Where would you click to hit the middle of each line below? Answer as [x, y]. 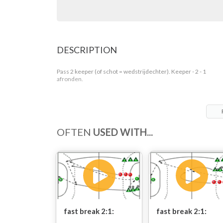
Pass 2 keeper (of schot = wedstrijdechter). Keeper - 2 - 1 [131, 71]
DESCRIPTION [87, 50]
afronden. [70, 79]
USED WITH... [123, 132]
